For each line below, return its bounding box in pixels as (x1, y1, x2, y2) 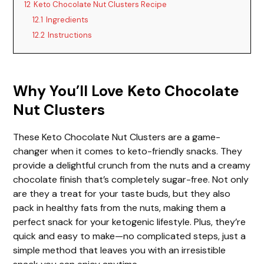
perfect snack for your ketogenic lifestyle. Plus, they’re (13, 215, 246, 228)
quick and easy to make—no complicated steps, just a (13, 229, 246, 242)
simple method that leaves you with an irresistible (13, 243, 226, 256)
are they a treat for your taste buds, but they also (13, 187, 231, 200)
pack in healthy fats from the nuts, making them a (13, 201, 226, 214)
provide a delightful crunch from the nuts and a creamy (13, 159, 251, 171)
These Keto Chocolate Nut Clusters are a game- (13, 130, 221, 143)
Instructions (48, 29, 93, 40)
